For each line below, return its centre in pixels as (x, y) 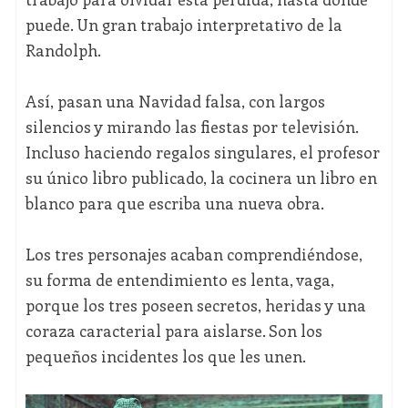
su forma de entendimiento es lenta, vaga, (179, 279)
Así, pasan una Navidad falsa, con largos (175, 101)
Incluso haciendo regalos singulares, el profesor (202, 152)
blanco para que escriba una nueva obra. (174, 203)
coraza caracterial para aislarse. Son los (173, 330)
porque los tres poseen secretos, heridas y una (195, 305)
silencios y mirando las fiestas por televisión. (191, 126)
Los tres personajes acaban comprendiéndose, (194, 254)
